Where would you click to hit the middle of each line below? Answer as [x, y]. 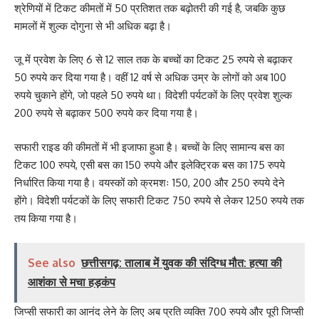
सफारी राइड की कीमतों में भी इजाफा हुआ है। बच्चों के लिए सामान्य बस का [149, 147]
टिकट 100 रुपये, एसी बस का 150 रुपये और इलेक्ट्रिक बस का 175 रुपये [150, 164]
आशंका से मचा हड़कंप [72, 282]
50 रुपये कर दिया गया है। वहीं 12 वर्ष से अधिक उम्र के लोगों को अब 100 [150, 78]
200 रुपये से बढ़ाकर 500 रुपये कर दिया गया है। [106, 113]
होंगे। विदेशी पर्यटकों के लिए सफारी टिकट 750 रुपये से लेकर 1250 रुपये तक [159, 200]
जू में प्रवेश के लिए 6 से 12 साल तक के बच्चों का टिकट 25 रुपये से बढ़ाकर [153, 60]
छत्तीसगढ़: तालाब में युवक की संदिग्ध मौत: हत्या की [182, 263]
